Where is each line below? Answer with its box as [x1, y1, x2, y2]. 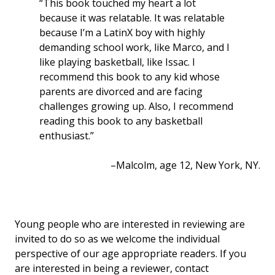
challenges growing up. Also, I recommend [39, 99, 233, 113]
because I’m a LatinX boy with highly [39, 25, 205, 39]
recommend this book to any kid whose [39, 69, 220, 83]
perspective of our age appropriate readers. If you [15, 246, 246, 260]
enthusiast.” [39, 128, 94, 142]
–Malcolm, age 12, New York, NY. [110, 158, 260, 172]
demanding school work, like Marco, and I [39, 40, 230, 54]
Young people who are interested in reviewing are [15, 217, 245, 231]
